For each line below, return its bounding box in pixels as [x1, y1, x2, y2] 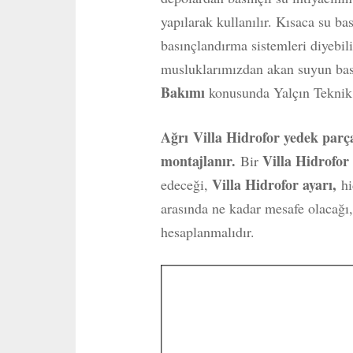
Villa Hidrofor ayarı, [211, 174, 341, 195]
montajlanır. [160, 150, 240, 171]
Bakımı [160, 82, 209, 102]
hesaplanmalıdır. [160, 222, 255, 241]
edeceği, [160, 175, 212, 194]
